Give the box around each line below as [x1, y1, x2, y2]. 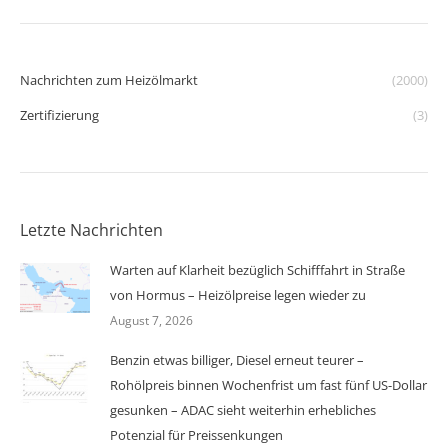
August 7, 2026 [110, 311, 193, 329]
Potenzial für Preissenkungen [110, 425, 283, 444]
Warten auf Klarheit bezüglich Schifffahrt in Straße [110, 260, 405, 279]
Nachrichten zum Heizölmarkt [20, 70, 198, 89]
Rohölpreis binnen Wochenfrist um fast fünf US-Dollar [110, 375, 427, 394]
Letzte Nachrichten [20, 218, 163, 241]
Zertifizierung [20, 105, 99, 124]
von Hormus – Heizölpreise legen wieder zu [110, 285, 366, 304]
